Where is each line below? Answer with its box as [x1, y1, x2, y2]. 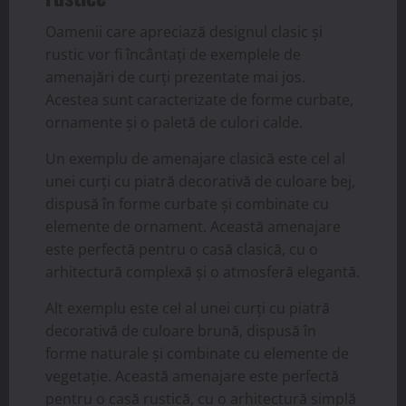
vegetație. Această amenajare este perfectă [45, 365, 339, 386]
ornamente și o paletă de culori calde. [45, 111, 303, 132]
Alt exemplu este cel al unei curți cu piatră [45, 297, 330, 318]
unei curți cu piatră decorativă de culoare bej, [45, 170, 355, 191]
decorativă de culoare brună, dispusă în [45, 320, 316, 341]
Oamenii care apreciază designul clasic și [45, 21, 323, 42]
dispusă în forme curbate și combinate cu [45, 193, 329, 214]
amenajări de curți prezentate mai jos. [45, 66, 305, 87]
